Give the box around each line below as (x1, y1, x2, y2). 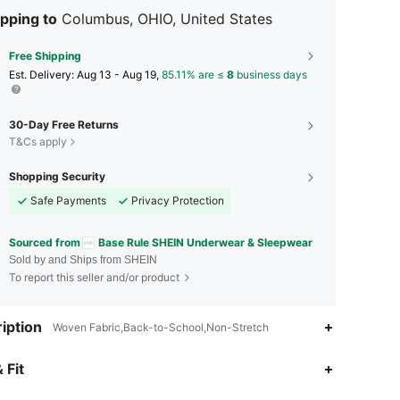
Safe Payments (30, 193, 106, 207)
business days (234, 67, 307, 81)
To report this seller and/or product (9, 271, 179, 285)
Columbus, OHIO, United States (62, 9, 272, 28)
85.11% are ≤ (162, 67, 227, 81)
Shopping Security (9, 169, 105, 183)
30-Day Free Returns (9, 117, 119, 131)
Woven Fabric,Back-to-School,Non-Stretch (53, 321, 269, 335)
